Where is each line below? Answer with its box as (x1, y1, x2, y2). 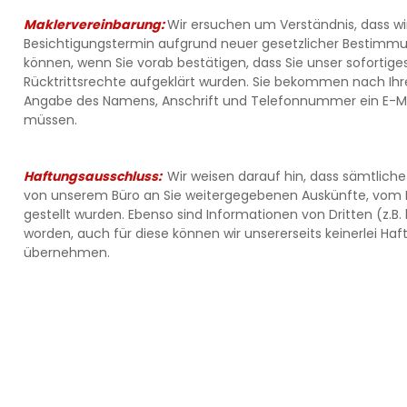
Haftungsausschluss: (23, 167, 167, 185)
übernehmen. (23, 243, 110, 262)
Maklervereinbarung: (23, 15, 167, 34)
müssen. (23, 111, 77, 129)
